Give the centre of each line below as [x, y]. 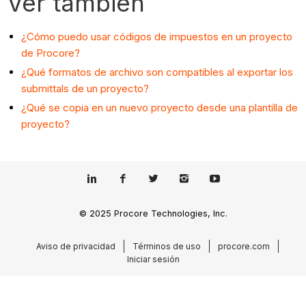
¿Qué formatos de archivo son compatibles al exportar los [157, 72]
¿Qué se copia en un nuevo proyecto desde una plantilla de [160, 107]
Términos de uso [166, 246]
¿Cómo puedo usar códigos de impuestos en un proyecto [157, 37]
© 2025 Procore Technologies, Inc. [153, 213]
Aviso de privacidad [75, 246]
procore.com [244, 246]
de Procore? [51, 53]
